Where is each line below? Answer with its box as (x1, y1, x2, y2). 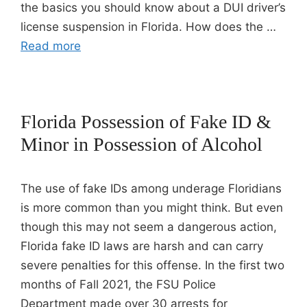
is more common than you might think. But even (21, 201, 283, 214)
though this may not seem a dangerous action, (21, 220, 277, 234)
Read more (21, 39, 81, 53)
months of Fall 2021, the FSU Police (21, 278, 216, 291)
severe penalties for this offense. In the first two (21, 258, 284, 272)
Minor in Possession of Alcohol (21, 134, 262, 155)
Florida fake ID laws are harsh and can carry (21, 239, 263, 253)
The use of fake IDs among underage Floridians (21, 182, 282, 195)
